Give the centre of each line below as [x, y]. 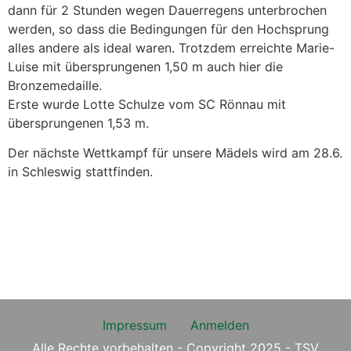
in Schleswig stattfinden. [80, 172]
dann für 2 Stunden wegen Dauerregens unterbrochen [167, 10]
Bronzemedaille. [55, 85]
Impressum [134, 325]
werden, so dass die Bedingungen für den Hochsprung [168, 29]
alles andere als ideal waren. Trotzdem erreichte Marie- [171, 47]
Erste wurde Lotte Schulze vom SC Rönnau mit [147, 104]
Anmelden [219, 325]
